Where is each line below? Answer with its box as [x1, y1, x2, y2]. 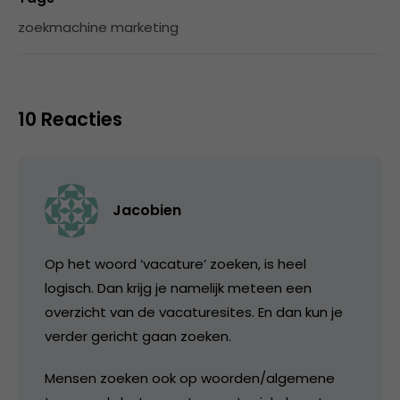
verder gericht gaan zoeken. [45, 326, 231, 346]
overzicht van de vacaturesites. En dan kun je [45, 302, 343, 321]
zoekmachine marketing [18, 17, 179, 37]
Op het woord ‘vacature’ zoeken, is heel [45, 254, 306, 273]
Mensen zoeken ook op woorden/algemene [45, 368, 335, 387]
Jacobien [112, 199, 181, 221]
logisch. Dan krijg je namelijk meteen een [45, 278, 312, 297]
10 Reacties [18, 105, 122, 132]
